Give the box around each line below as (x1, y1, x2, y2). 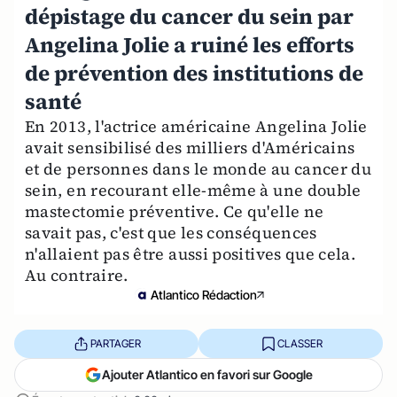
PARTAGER (90, 336, 141, 350)
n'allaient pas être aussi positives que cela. (25, 243, 356, 265)
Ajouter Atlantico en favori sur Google (102, 367, 313, 382)
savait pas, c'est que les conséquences (25, 222, 317, 244)
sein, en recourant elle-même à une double (25, 179, 362, 201)
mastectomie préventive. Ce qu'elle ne (25, 200, 324, 222)
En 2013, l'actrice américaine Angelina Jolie (25, 115, 368, 137)
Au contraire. (25, 264, 128, 286)
